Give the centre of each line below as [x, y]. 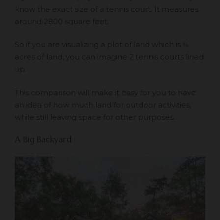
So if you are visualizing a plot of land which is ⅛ [101, 45]
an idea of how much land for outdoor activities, [103, 105]
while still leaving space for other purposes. [96, 117]
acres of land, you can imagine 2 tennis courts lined [109, 57]
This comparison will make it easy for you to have [105, 92]
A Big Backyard [44, 140]
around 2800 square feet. [62, 21]
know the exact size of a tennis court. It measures [107, 9]
